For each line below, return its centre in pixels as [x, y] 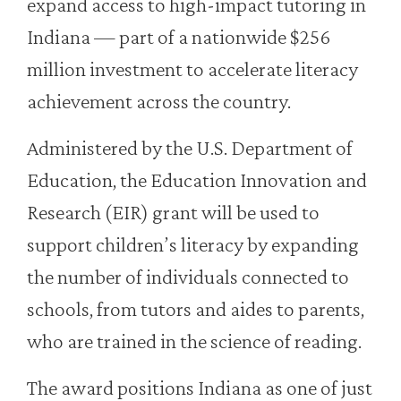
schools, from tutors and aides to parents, [196, 309]
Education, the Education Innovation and [197, 180]
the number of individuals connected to [188, 277]
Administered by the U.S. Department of [190, 148]
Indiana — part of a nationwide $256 [179, 37]
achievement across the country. [159, 101]
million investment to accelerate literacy [192, 69]
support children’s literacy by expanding [193, 244]
